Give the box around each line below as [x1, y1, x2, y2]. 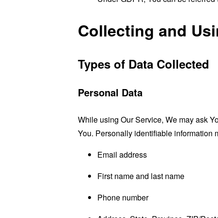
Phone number [97, 191, 148, 203]
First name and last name [97, 170, 184, 182]
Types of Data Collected [78, 55, 209, 72]
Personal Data [78, 85, 143, 100]
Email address [97, 148, 147, 160]
